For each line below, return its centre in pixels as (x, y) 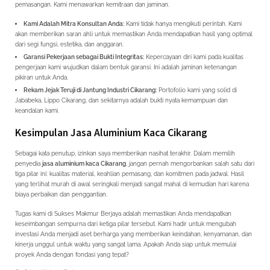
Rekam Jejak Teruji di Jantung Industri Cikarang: (90, 90)
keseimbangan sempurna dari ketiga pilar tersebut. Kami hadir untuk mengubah (126, 224)
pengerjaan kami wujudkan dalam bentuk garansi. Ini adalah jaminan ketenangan (126, 67)
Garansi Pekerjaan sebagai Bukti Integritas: (84, 57)
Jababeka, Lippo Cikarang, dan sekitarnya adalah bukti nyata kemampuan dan (121, 100)
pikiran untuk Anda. (42, 77)
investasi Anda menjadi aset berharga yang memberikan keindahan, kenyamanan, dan (133, 234)
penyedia (29, 163)
